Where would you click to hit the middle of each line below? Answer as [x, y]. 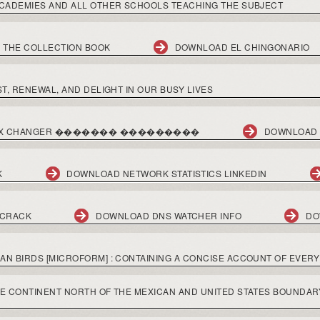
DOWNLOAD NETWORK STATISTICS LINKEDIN [167, 173]
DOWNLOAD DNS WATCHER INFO [169, 215]
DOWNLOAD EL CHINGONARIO [242, 47]
